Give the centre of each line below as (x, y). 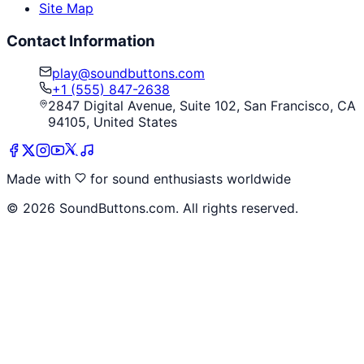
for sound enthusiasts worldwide (188, 179)
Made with (41, 179)
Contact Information (81, 41)
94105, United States (113, 122)
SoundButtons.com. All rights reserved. (177, 208)
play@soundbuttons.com (128, 74)
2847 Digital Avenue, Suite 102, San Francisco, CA (202, 106)
